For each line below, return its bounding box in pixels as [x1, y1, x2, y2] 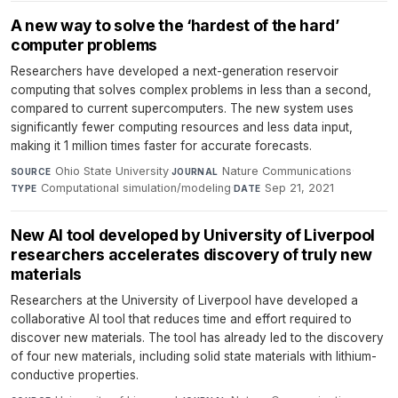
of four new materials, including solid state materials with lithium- [11, 348, 377, 363]
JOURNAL [171, 165, 219, 177]
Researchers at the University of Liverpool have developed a [11, 292, 358, 307]
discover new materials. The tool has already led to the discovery [11, 330, 384, 345]
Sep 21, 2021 [265, 180, 335, 195]
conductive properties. [11, 367, 139, 382]
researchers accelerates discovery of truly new [11, 244, 372, 264]
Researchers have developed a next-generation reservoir [11, 63, 338, 78]
